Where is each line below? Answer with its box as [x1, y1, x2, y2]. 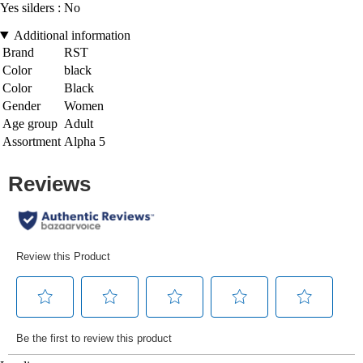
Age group [2, 116, 58, 130]
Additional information [13, 28, 130, 42]
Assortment [2, 134, 61, 148]
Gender [2, 98, 41, 113]
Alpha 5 [64, 134, 105, 148]
